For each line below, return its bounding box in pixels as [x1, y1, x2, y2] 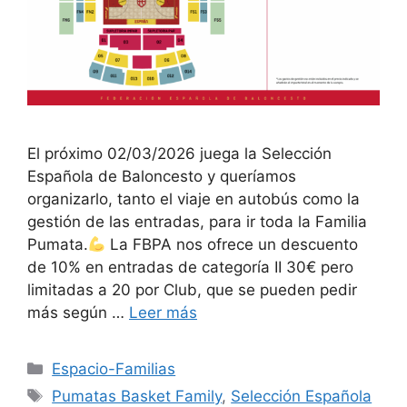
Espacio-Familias [52, 360, 176, 379]
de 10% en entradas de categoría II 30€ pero [27, 258, 353, 277]
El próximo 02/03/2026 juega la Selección [27, 144, 332, 164]
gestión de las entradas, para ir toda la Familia [27, 213, 367, 232]
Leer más [129, 303, 197, 323]
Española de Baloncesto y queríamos [27, 167, 296, 186]
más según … [27, 303, 129, 323]
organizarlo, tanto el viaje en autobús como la [27, 190, 360, 209]
